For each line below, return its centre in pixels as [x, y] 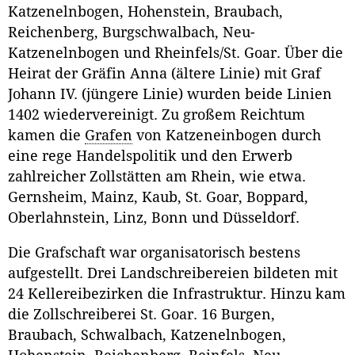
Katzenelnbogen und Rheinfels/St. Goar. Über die [176, 53]
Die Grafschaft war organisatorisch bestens [154, 252]
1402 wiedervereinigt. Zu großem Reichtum [157, 115]
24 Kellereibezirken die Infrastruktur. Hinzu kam [177, 294]
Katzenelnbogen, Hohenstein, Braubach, [145, 12]
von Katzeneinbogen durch [227, 136]
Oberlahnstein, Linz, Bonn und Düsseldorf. [154, 218]
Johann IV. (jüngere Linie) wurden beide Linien [170, 95]
